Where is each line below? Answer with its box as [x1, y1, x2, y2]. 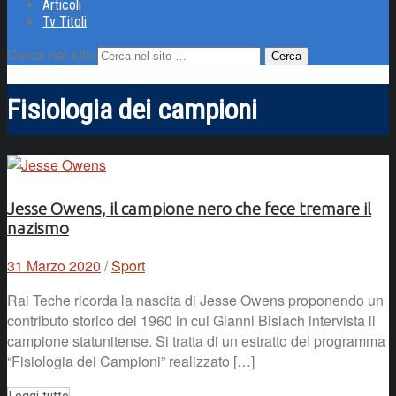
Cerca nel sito [7, 43, 94, 65]
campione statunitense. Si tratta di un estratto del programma [7, 331, 385, 352]
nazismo [7, 219, 69, 239]
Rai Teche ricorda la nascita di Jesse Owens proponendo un [7, 290, 384, 311]
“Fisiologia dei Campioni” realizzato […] [7, 351, 255, 372]
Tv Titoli [42, 12, 87, 30]
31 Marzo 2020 [7, 255, 101, 277]
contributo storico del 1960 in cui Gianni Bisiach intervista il [7, 310, 376, 331]
